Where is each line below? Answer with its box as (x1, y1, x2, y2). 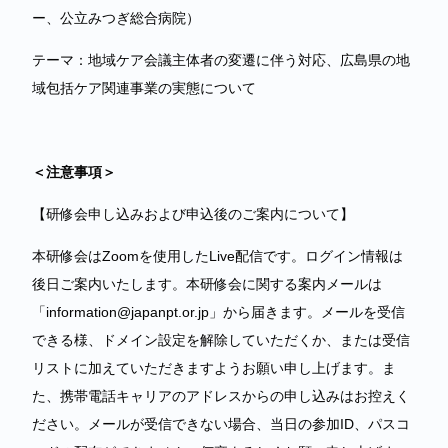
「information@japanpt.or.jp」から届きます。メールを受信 (32, 304, 405, 320)
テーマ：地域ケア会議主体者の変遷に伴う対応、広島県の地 (32, 52, 410, 68)
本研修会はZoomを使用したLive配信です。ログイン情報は (32, 248, 403, 264)
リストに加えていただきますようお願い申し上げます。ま (32, 360, 396, 376)
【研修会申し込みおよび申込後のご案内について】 (32, 206, 354, 222)
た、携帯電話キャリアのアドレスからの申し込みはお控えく (32, 388, 410, 404)
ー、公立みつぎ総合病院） (32, 10, 200, 26)
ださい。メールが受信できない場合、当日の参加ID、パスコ (32, 416, 410, 432)
